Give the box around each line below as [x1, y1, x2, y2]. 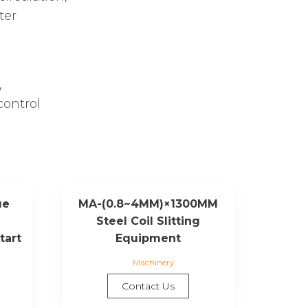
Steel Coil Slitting [96, 214, 201, 228]
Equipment [115, 231, 181, 245]
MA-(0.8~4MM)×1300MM [78, 197, 219, 210]
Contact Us [122, 279, 175, 292]
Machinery [132, 256, 175, 267]
